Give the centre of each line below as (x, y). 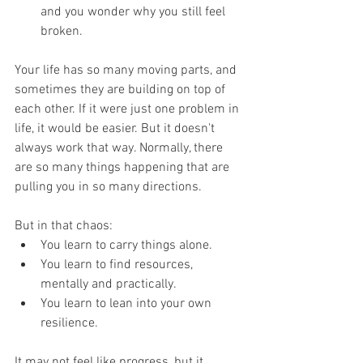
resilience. (69, 323)
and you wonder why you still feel (135, 12)
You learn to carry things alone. (126, 245)
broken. (62, 31)
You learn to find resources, (118, 265)
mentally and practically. (109, 284)
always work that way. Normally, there (120, 148)
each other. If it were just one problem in (128, 109)
